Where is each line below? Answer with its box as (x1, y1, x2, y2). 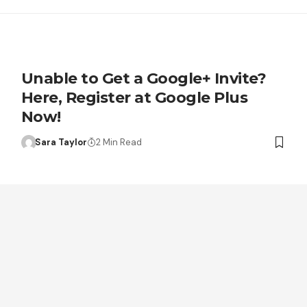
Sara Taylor (35, 136, 88, 148)
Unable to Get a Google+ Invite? (21, 69, 267, 88)
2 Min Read (96, 136, 143, 148)
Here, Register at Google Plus (21, 88, 248, 107)
